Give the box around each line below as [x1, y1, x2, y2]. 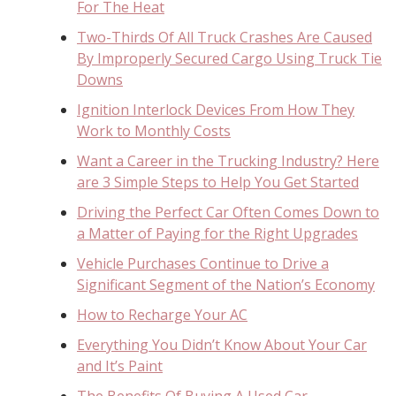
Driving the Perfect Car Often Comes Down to [77, 202, 379, 222]
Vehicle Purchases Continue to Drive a [77, 253, 329, 273]
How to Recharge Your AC [77, 304, 247, 324]
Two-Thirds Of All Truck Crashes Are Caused [77, 27, 372, 47]
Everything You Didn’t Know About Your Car [77, 334, 367, 354]
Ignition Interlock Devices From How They [77, 99, 354, 119]
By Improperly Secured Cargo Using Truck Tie [77, 48, 382, 68]
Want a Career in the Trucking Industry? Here [77, 150, 379, 171]
